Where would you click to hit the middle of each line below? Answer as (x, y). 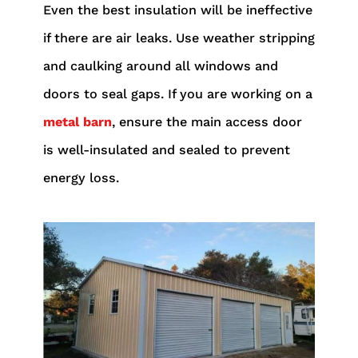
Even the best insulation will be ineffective (177, 10)
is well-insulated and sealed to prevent (166, 149)
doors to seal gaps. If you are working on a (177, 93)
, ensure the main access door (207, 121)
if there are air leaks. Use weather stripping (179, 38)
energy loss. (81, 177)
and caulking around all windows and (160, 66)
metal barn (77, 121)
